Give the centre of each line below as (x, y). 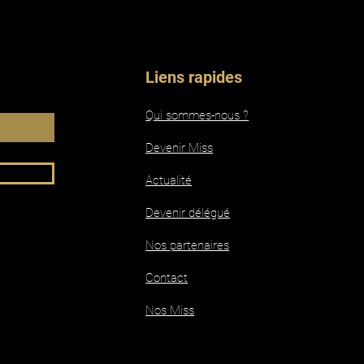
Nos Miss (170, 310)
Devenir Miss (180, 147)
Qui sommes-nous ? (197, 115)
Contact (167, 277)
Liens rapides (194, 77)
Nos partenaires (188, 245)
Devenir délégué (188, 212)
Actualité (169, 180)
